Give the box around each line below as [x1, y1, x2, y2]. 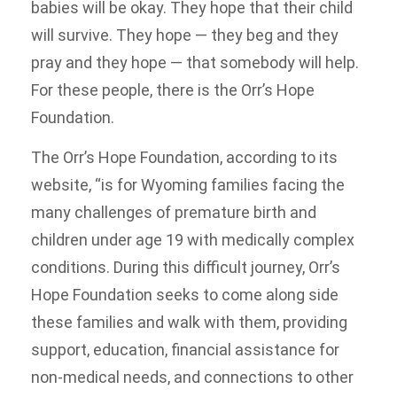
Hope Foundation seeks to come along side [31, 284, 339, 304]
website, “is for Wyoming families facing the [31, 175, 345, 194]
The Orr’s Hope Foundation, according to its [31, 147, 338, 167]
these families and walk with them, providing [31, 312, 347, 331]
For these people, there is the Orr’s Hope [31, 80, 315, 99]
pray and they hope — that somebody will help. [31, 52, 359, 72]
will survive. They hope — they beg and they [31, 25, 339, 44]
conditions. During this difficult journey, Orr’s [31, 257, 340, 276]
